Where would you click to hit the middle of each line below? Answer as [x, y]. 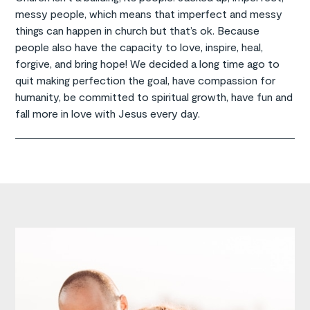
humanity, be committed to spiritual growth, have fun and [154, 96]
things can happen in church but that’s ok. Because [138, 30]
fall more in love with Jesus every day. [108, 113]
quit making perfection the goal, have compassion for [146, 80]
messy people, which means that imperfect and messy [149, 13]
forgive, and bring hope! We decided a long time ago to [148, 63]
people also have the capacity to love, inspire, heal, [139, 46]
